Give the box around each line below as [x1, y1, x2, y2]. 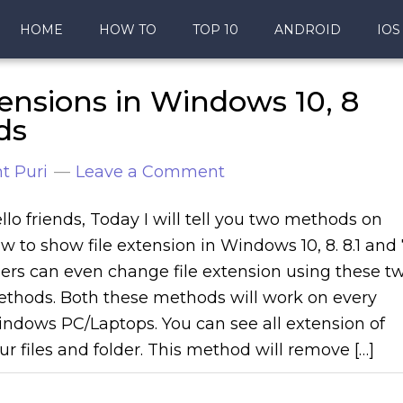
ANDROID [274, 22, 341, 38]
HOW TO [99, 22, 157, 38]
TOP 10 [193, 22, 238, 38]
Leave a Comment [76, 162, 225, 182]
